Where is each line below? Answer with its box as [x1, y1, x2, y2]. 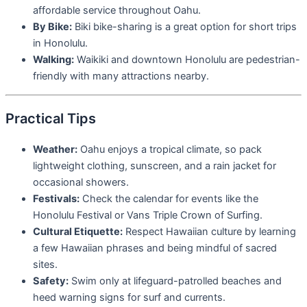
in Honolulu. [33, 37, 88, 50]
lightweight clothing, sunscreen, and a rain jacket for [33, 159, 276, 172]
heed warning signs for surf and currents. [33, 291, 225, 304]
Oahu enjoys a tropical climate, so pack [77, 143, 262, 156]
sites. [33, 258, 58, 271]
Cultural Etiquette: [33, 225, 123, 238]
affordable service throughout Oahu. [33, 4, 201, 17]
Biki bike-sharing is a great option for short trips [72, 21, 297, 34]
